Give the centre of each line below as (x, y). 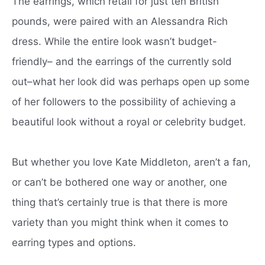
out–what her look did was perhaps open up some (131, 81)
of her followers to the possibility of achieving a (124, 101)
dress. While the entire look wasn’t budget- (114, 41)
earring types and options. (74, 242)
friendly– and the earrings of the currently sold (122, 61)
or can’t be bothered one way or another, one (119, 182)
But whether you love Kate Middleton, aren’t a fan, (131, 162)
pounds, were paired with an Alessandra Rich (120, 21)
